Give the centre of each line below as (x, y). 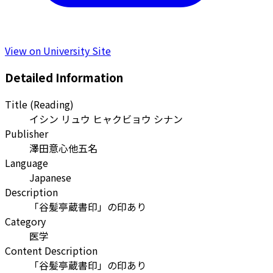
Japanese (50, 178)
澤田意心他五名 (63, 148)
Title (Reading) (39, 105)
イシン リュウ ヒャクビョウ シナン (106, 119)
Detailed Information (64, 77)
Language (27, 163)
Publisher (27, 134)
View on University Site (58, 50)
